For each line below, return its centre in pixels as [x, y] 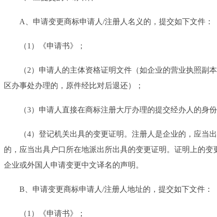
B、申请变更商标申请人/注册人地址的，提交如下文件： [108, 189]
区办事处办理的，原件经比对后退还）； [74, 85]
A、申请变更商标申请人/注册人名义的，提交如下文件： [108, 21]
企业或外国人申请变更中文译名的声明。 [74, 165]
